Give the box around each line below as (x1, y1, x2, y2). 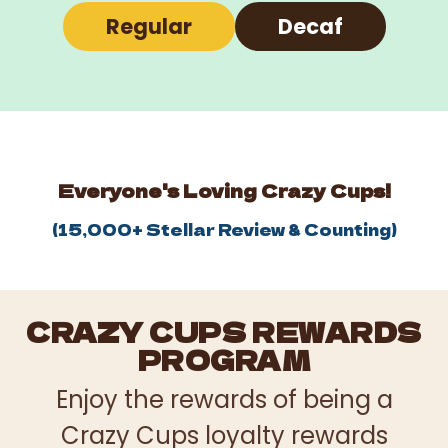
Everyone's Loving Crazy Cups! (57, 176, 391, 203)
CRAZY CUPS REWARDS (26, 312, 422, 350)
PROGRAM (137, 340, 311, 378)
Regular (105, 11, 192, 41)
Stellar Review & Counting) (142, 216, 397, 241)
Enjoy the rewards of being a (55, 382, 393, 416)
